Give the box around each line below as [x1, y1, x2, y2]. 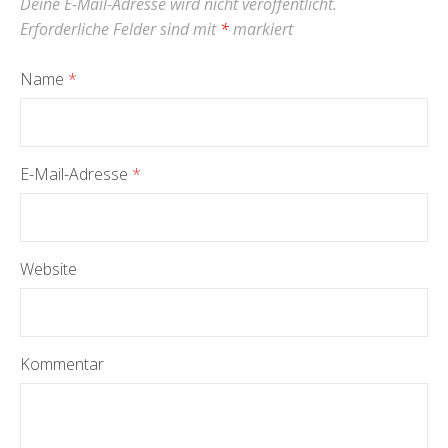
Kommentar [20, 353, 104, 375]
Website [20, 258, 77, 280]
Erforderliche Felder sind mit [20, 18, 220, 40]
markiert [229, 18, 293, 40]
